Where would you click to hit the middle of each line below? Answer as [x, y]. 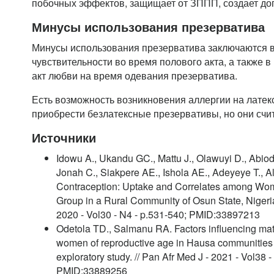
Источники [64, 137]
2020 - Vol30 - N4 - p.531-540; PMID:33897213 [158, 214]
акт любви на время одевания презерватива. [135, 76]
